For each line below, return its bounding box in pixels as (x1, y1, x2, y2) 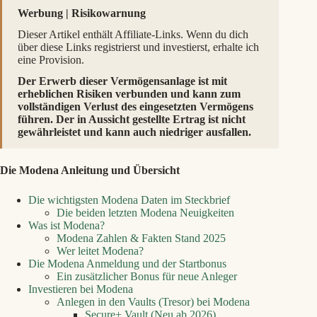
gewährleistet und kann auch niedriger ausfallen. (18, 126, 251, 138)
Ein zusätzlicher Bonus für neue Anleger (57, 270, 237, 282)
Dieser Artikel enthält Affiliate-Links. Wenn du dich (18, 28, 248, 40)
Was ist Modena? (28, 219, 105, 231)
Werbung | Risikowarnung (18, 7, 146, 19)
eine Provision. (18, 54, 84, 66)
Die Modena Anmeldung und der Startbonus (28, 258, 226, 270)
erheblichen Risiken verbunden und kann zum (18, 88, 241, 100)
